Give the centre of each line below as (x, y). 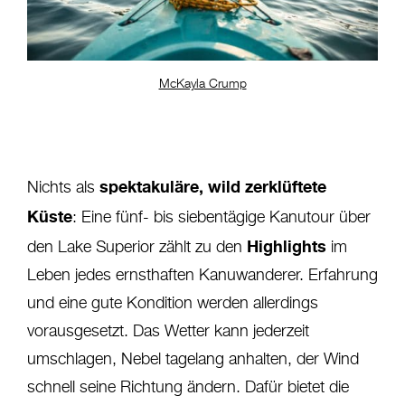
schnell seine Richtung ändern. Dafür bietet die (188, 388)
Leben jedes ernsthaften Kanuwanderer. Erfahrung (202, 276)
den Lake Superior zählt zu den (135, 248)
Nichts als (63, 188)
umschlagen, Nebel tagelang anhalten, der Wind (193, 360)
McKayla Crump (202, 85)
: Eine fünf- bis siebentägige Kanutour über (221, 218)
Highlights (284, 246)
